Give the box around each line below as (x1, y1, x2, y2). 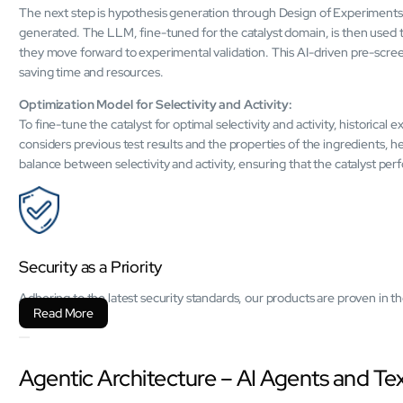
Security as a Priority (19, 255, 163, 277)
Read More (33, 304, 94, 321)
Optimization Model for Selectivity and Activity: (19, 95, 292, 112)
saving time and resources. (19, 63, 164, 80)
